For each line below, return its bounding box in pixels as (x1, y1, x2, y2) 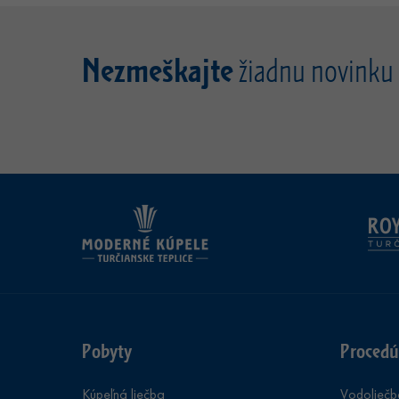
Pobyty (82, 338, 132, 363)
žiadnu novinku (233, 50, 394, 90)
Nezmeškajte (82, 48, 233, 90)
